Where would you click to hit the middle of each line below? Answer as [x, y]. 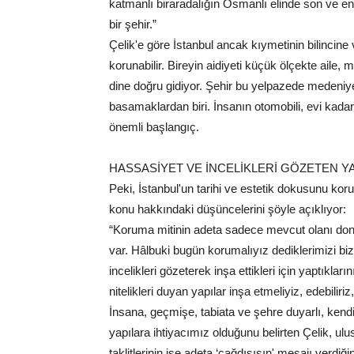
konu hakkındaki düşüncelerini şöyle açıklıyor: [228, 209]
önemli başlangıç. [154, 127]
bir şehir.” [133, 24]
